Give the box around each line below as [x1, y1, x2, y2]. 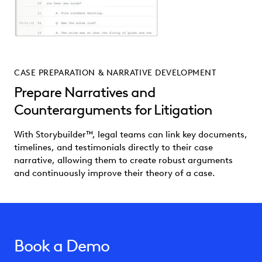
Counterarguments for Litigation [14, 101, 212, 118]
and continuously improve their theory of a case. [14, 167, 215, 178]
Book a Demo [14, 235, 109, 256]
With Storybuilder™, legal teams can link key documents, [14, 129, 247, 140]
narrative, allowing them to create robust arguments [14, 154, 233, 166]
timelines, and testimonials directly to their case [14, 142, 213, 153]
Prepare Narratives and [14, 83, 156, 101]
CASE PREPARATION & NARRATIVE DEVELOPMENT [14, 67, 216, 78]
